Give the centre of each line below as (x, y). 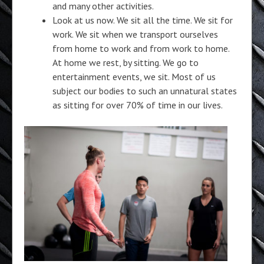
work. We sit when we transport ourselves (135, 34)
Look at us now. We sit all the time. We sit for (143, 20)
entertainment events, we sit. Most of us (134, 77)
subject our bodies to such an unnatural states (145, 91)
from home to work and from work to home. (141, 49)
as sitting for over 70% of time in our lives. (138, 105)
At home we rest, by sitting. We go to (126, 63)
